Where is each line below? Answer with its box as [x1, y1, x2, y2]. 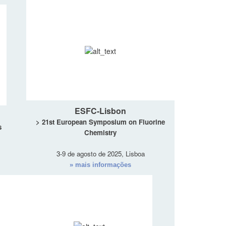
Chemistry [84, 128, 117, 138]
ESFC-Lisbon [75, 105, 126, 117]
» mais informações [70, 161, 131, 169]
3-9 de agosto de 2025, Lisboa [56, 149, 145, 159]
